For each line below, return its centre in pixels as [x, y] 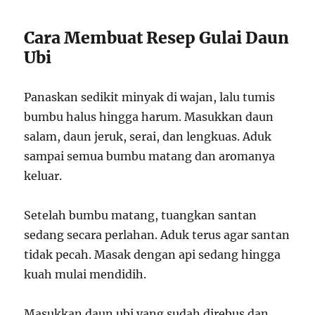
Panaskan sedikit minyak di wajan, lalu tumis [150, 97]
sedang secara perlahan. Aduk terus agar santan [157, 234]
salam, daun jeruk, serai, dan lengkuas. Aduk [148, 136]
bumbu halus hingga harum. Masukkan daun [149, 116]
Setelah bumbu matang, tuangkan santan [141, 215]
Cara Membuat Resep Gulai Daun [157, 37]
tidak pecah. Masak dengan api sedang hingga [153, 254]
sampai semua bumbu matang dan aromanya [150, 156]
